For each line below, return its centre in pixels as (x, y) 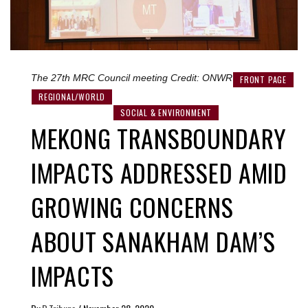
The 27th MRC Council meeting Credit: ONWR (132, 77)
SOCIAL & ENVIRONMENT (166, 112)
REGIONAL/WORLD (72, 96)
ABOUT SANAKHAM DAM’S (153, 241)
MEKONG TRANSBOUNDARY (159, 137)
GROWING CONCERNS (132, 206)
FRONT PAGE (263, 79)
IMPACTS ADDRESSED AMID (159, 172)
